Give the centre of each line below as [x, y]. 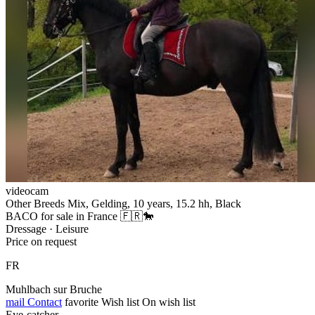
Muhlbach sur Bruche [54, 289]
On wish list [169, 302]
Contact [43, 302]
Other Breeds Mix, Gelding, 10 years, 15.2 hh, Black [123, 203]
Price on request [41, 241]
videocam [27, 191]
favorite [82, 302]
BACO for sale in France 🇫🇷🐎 [80, 216]
